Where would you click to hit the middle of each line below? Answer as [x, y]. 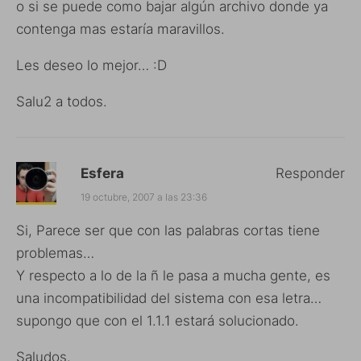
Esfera [102, 173]
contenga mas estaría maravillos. [120, 29]
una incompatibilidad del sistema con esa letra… [169, 298]
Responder [310, 173]
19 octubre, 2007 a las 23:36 [144, 197]
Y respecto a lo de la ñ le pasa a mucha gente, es [173, 275]
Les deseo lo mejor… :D [91, 65]
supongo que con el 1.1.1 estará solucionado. [158, 320]
